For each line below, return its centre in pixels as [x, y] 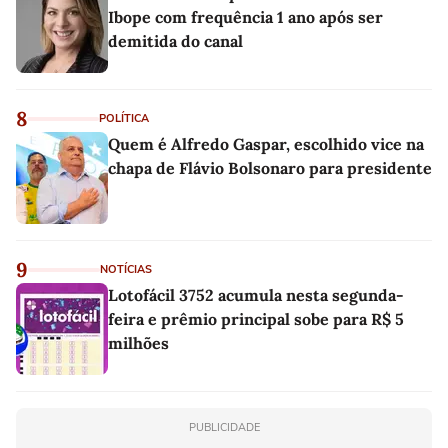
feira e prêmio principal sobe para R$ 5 [256, 319]
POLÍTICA [124, 119]
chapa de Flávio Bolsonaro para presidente [270, 168]
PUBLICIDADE [224, 428]
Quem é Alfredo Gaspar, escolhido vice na [266, 144]
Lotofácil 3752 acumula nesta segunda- [256, 295]
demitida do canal [175, 41]
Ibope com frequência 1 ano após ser [245, 17]
